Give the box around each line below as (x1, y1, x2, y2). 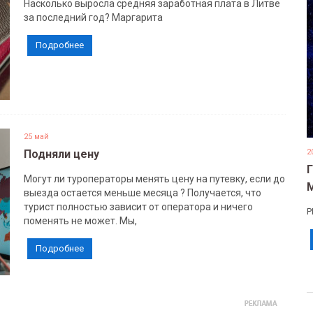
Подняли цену (23, 147, 99, 161)
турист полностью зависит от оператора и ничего (23, 201, 253, 212)
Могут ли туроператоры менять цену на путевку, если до (23, 173, 285, 184)
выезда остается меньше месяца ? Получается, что (23, 187, 261, 198)
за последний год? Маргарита (23, 12, 163, 23)
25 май (23, 132, 49, 141)
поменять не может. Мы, (23, 215, 137, 226)
